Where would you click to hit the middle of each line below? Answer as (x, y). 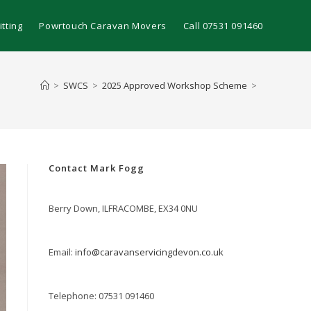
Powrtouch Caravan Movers (103, 26)
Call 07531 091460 (223, 26)
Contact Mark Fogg (96, 168)
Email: (62, 252)
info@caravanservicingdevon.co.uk (149, 252)
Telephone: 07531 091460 (101, 296)
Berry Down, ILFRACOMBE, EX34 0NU (123, 208)
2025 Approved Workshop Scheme (175, 85)
